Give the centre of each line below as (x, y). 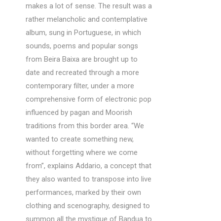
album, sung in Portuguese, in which (83, 33)
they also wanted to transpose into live (89, 179)
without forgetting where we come (82, 152)
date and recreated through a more (82, 73)
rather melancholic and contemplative (87, 19)
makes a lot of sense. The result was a (89, 6)
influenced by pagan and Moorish (79, 112)
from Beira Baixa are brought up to (82, 59)
